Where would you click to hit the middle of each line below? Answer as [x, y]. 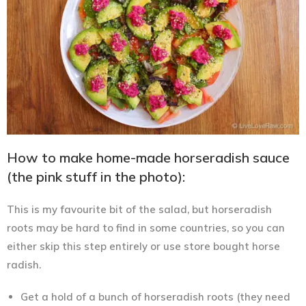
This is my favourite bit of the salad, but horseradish [139, 209]
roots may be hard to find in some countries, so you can [146, 227]
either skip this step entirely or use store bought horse [143, 246]
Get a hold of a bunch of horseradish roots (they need [155, 296]
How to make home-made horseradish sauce [148, 157]
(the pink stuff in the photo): [96, 176]
